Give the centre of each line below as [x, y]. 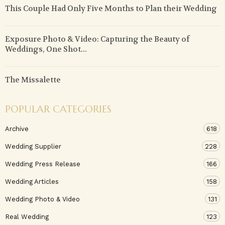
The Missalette [33, 80]
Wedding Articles [32, 182]
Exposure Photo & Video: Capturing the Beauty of [97, 39]
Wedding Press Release [43, 164]
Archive [17, 129]
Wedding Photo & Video [42, 199]
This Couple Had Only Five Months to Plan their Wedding [111, 9]
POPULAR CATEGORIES [58, 109]
